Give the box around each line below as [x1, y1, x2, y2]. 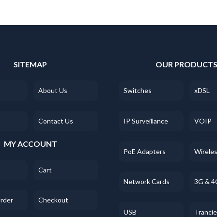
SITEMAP [14, 60, 47, 69]
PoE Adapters [123, 147, 166, 155]
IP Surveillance [123, 116, 168, 125]
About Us [38, 86, 67, 94]
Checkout [38, 196, 68, 204]
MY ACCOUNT [3, 139, 57, 148]
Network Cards [123, 177, 170, 186]
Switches [123, 86, 152, 94]
